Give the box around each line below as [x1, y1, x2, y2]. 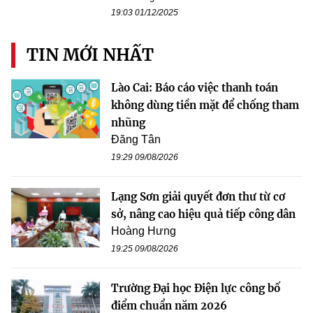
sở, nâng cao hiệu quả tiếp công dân [111, 208, 296, 221]
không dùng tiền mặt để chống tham [111, 99, 299, 112]
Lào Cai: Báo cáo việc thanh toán [111, 81, 278, 95]
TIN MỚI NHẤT [27, 44, 154, 66]
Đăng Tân [111, 133, 161, 146]
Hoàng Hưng [111, 225, 176, 238]
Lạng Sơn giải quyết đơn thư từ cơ [111, 190, 285, 204]
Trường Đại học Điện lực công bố [111, 282, 280, 296]
